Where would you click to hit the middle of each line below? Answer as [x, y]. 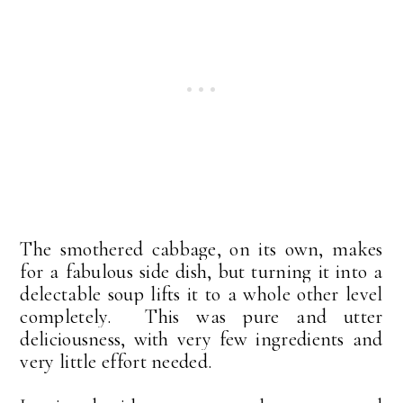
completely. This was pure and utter [201, 316]
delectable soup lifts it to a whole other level [201, 294]
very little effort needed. [116, 361]
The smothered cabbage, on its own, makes [201, 249]
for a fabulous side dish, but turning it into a [201, 271]
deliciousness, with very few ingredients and [201, 339]
